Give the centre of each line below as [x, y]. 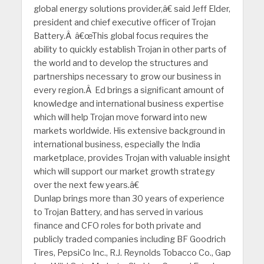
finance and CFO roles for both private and [117, 226]
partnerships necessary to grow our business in [127, 77]
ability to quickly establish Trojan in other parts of [130, 50]
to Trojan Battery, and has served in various [118, 212]
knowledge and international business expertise [128, 104]
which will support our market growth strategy [124, 172]
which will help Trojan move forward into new [120, 118]
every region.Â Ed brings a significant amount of [128, 90]
